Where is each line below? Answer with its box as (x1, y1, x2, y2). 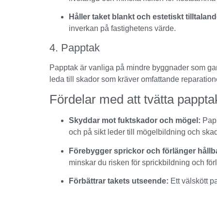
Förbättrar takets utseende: (69, 177, 169, 186)
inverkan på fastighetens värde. (69, 24, 176, 33)
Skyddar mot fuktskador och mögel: (69, 116, 201, 125)
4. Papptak (49, 41, 100, 54)
